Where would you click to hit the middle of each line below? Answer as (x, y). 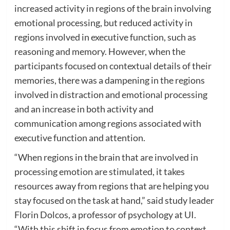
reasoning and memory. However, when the (100, 51)
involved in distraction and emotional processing (111, 94)
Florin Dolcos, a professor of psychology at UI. (105, 214)
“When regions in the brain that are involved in (106, 157)
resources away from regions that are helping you (111, 186)
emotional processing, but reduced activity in (103, 22)
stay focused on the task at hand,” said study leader (114, 200)
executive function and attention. (80, 137)
